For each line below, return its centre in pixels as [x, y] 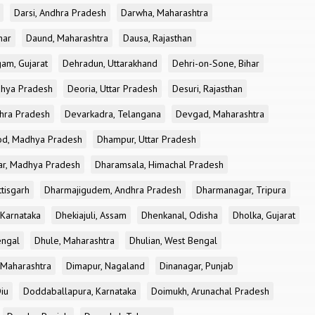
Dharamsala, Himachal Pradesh [159, 165]
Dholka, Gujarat [264, 215]
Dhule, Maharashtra [75, 240]
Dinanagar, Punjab [197, 266]
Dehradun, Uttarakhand [110, 63]
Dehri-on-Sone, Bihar [216, 63]
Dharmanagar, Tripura [241, 190]
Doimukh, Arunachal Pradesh [210, 291]
